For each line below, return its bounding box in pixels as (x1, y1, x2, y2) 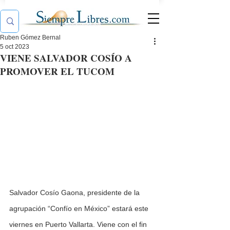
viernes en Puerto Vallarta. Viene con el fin (9, 220, 149, 229)
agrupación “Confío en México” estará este (9, 204, 150, 213)
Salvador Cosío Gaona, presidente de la (9, 188, 142, 197)
